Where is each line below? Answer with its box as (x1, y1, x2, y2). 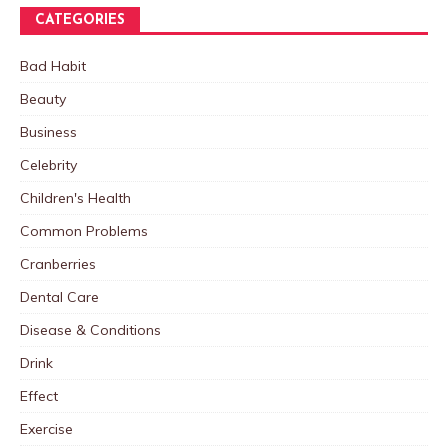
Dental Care (20, 288, 99, 307)
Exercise (20, 420, 73, 439)
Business (20, 123, 77, 142)
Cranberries (20, 255, 96, 274)
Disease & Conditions (20, 321, 161, 340)
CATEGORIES (35, 13, 125, 29)
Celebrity (20, 156, 77, 175)
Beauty (20, 90, 66, 109)
